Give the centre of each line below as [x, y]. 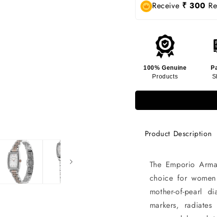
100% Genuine [165, 68]
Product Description [178, 133]
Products [165, 76]
